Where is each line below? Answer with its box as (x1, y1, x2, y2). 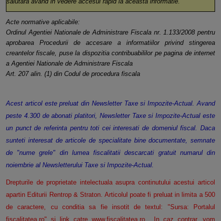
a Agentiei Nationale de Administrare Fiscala (6, 60, 133, 68)
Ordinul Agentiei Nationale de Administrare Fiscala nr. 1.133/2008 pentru (6, 29, 215, 37)
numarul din (180, 149, 216, 157)
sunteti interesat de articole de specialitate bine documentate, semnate (6, 137, 215, 145)
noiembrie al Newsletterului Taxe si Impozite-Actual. (6, 161, 154, 169)
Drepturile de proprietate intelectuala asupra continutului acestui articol (6, 179, 215, 186)
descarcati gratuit (124, 149, 180, 157)
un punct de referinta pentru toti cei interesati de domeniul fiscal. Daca (6, 124, 215, 132)
